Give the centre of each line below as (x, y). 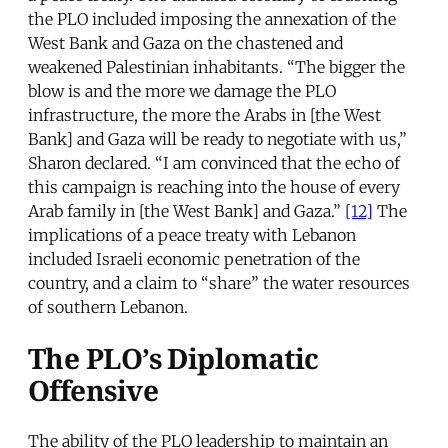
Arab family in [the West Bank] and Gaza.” (186, 210)
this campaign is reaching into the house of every (214, 186)
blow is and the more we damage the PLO (182, 90)
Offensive (93, 390)
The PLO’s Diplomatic (173, 358)
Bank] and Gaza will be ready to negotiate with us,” (217, 138)
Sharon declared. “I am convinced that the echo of (214, 162)
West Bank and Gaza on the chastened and (185, 42)
